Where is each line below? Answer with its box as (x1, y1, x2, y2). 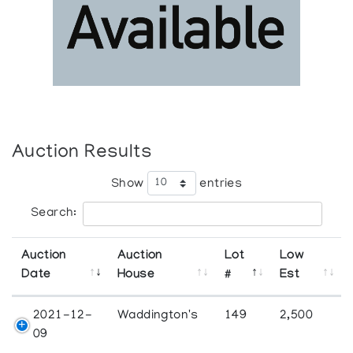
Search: (31, 206, 77, 221)
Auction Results (12, 142, 153, 164)
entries (195, 176, 243, 191)
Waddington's (117, 308, 199, 323)
